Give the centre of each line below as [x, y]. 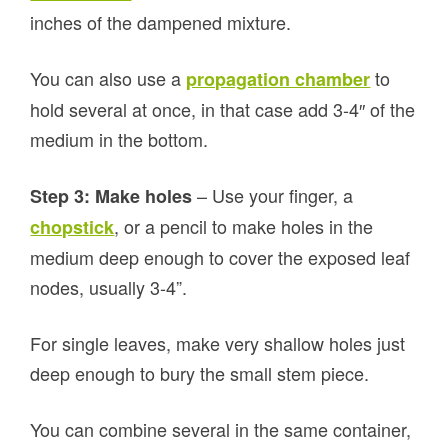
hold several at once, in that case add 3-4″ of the [223, 109]
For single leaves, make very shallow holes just [218, 343]
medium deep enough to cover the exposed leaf [220, 257]
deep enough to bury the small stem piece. [200, 373]
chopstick [72, 227]
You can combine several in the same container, [221, 429]
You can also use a [108, 78]
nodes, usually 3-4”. [109, 287]
